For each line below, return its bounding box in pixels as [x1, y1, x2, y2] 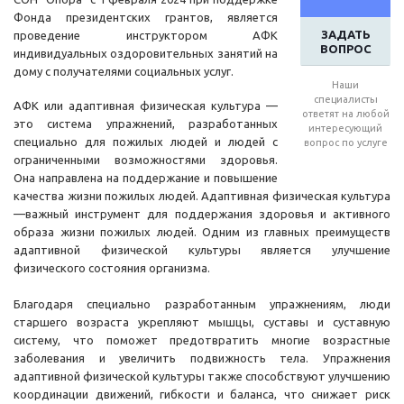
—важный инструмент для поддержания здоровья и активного [14, 207, 390, 221]
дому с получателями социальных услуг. [14, 65, 234, 78]
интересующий [308, 123, 382, 134]
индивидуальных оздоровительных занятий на [14, 47, 278, 60]
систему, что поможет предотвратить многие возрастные [14, 334, 390, 347]
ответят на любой [301, 108, 390, 120]
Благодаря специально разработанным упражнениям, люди [14, 298, 390, 311]
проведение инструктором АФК [14, 29, 278, 42]
